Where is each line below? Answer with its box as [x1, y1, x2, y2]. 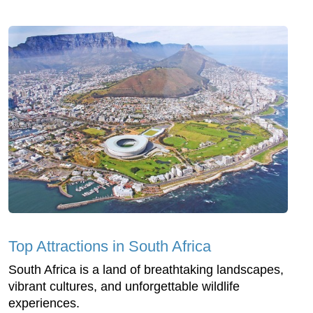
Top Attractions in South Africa [8, 237, 211, 255]
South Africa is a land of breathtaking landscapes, [8, 262, 284, 277]
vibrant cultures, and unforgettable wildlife [8, 279, 240, 293]
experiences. [8, 296, 80, 310]
